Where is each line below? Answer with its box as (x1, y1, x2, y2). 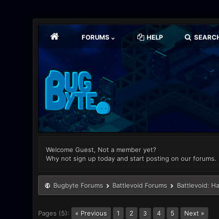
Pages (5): (38, 209, 70, 217)
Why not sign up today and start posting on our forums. (46, 154, 217, 162)
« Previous (75, 209, 108, 217)
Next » (184, 209, 205, 217)
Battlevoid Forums (112, 181, 168, 189)
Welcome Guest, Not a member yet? (46, 146, 157, 153)
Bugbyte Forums (53, 181, 103, 189)
